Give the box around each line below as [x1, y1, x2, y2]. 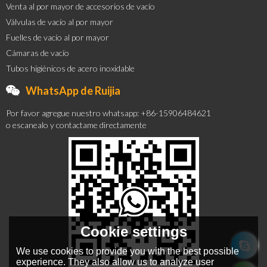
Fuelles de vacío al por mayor [6, 32, 109, 43]
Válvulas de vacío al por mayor [6, 17, 113, 27]
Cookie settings [80, 223, 187, 240]
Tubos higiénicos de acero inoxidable [6, 63, 135, 74]
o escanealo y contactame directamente [6, 120, 147, 131]
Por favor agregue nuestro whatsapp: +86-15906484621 [6, 108, 211, 119]
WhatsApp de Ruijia [26, 84, 120, 98]
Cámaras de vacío [6, 48, 69, 58]
